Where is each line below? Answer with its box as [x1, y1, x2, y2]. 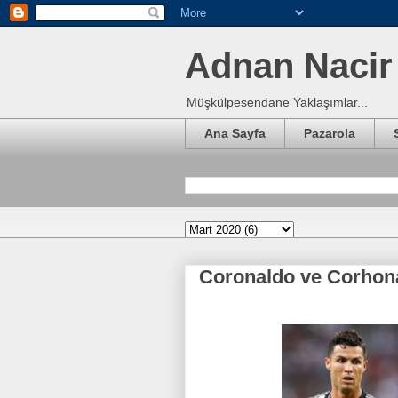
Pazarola [304, 126, 355, 141]
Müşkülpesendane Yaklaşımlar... [187, 95, 368, 109]
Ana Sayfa [204, 126, 266, 141]
